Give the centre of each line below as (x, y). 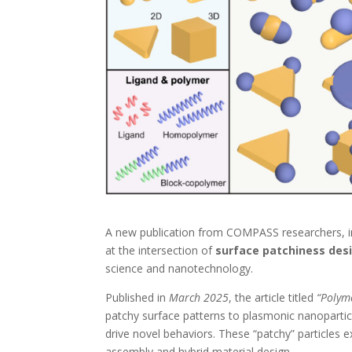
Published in (137, 297)
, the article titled (273, 297)
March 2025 (199, 297)
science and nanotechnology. (180, 268)
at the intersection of (161, 250)
